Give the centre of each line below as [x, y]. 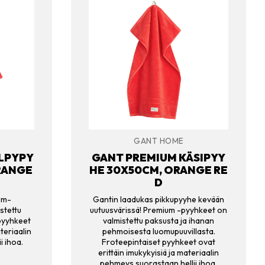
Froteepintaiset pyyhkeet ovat [159, 242]
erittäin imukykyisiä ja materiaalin [159, 253]
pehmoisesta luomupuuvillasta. [159, 232]
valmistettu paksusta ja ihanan [159, 221]
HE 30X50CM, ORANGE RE [159, 170]
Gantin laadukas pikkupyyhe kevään [159, 200]
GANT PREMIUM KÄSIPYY [159, 157]
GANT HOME [159, 141]
